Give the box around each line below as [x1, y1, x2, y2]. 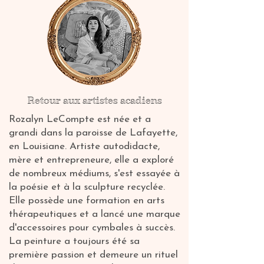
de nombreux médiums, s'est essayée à [9, 169, 180, 179]
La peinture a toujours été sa [9, 236, 140, 246]
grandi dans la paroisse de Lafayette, [9, 128, 177, 138]
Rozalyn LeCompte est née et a [9, 114, 151, 124]
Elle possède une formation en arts [9, 196, 164, 206]
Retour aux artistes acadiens [27, 94, 162, 107]
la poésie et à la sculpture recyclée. [9, 182, 165, 192]
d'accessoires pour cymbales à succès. [9, 223, 175, 233]
